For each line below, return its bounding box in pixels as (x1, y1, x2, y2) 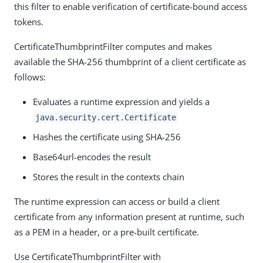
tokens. (14, 16, 43, 28)
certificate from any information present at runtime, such (14, 211, 244, 222)
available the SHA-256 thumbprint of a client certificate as (14, 56, 246, 68)
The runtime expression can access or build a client (14, 195, 220, 207)
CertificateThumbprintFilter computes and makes (14, 41, 212, 52)
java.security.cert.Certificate (35, 113, 176, 122)
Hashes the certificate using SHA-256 (33, 131, 181, 143)
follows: (14, 71, 46, 83)
